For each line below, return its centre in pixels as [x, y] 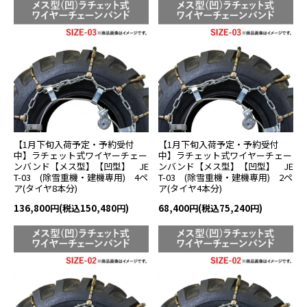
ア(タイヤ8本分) [46, 188]
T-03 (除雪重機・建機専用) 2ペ [225, 177]
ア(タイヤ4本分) [190, 188]
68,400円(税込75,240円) [210, 208]
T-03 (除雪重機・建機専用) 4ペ [81, 177]
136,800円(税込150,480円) [71, 208]
